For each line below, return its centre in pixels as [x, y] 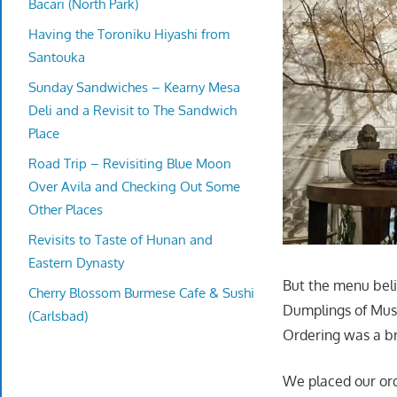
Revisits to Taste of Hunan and [121, 239]
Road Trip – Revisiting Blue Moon [130, 163]
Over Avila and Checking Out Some [134, 186]
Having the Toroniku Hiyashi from [129, 34]
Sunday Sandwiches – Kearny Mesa [134, 87]
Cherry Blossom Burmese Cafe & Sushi [141, 292]
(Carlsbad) [58, 315]
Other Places [66, 209]
